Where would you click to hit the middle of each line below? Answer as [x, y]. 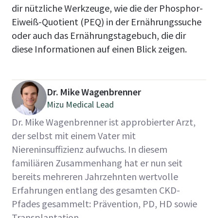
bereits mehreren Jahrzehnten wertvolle [95, 176]
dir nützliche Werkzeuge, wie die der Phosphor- [107, 8]
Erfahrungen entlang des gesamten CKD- [96, 190]
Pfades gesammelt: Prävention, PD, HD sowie [104, 204]
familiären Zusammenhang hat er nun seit [97, 163]
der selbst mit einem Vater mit [74, 136]
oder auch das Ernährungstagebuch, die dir [99, 35]
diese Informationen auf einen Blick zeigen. [99, 49]
